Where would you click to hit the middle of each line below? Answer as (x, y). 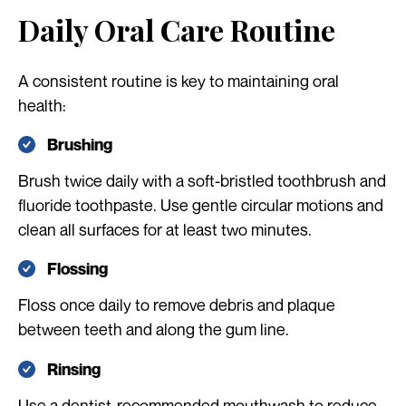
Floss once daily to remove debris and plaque (177, 305)
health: (42, 106)
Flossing (77, 269)
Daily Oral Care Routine (177, 30)
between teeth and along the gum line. (154, 329)
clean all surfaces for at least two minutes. (165, 230)
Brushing (80, 145)
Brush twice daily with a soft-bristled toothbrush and (202, 181)
